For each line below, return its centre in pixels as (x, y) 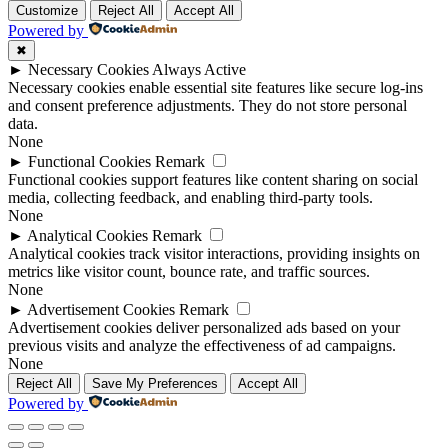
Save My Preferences (155, 384)
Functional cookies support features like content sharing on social (213, 180)
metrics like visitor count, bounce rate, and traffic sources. (189, 272)
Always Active (199, 70)
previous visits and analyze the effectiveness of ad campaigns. (202, 346)
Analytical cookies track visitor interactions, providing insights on (214, 254)
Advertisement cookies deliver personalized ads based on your (204, 328)
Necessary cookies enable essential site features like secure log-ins (215, 88)
